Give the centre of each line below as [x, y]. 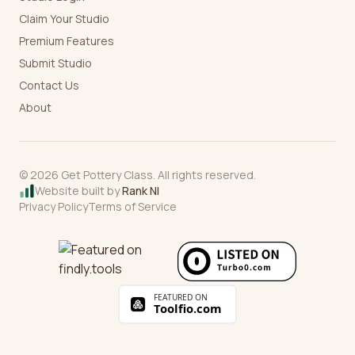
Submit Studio [55, 63]
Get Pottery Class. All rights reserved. [157, 175]
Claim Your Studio [64, 19]
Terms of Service [132, 207]
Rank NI [141, 191]
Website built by [77, 191]
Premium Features [67, 41]
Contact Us [49, 86]
